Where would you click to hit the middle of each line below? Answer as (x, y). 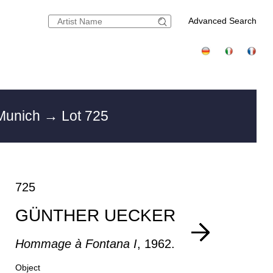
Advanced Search (223, 21)
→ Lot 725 (76, 116)
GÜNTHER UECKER (96, 215)
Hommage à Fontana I (76, 244)
